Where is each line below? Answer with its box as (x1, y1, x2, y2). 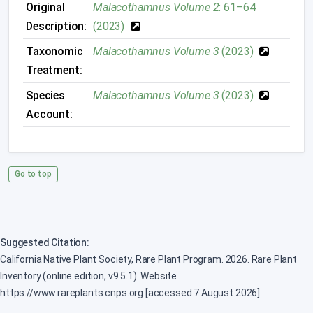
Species (26, 88, 65, 102)
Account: (26, 107, 73, 121)
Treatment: (26, 63, 82, 77)
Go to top (15, 168, 52, 179)
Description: (26, 19, 87, 33)
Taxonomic (26, 44, 83, 58)
